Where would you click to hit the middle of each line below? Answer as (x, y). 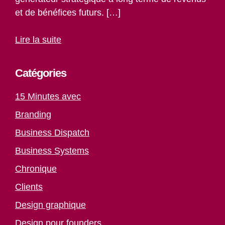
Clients (29, 187)
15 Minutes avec (48, 97)
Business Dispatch (52, 133)
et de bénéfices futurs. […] (68, 13)
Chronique (36, 169)
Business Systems (52, 151)
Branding (33, 115)
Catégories (41, 73)
